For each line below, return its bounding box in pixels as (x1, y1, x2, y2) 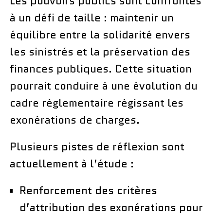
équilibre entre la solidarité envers (10, 27, 190, 42)
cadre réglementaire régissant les (10, 95, 183, 110)
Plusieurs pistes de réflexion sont (10, 139, 184, 154)
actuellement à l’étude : (10, 156, 134, 171)
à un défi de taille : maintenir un (10, 10, 174, 25)
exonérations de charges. (10, 112, 140, 127)
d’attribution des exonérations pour (19, 200, 203, 215)
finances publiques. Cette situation (10, 61, 192, 76)
